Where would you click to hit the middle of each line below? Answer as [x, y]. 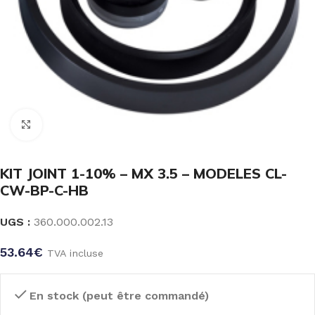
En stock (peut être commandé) [119, 296]
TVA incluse [75, 253]
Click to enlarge [82, 125]
